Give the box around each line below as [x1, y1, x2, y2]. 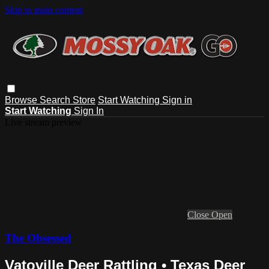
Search [40, 94, 73, 105]
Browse [5, 94, 40, 105]
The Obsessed [5, 231, 71, 244]
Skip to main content [5, 5, 83, 15]
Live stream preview [5, 116, 82, 127]
